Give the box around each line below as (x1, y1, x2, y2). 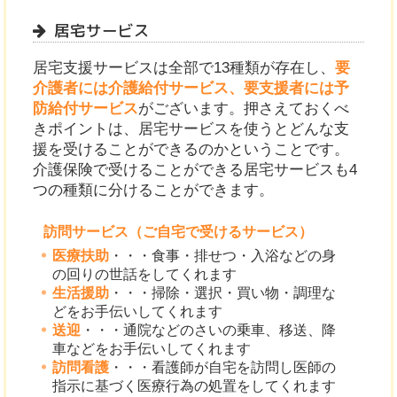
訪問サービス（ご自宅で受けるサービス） (43, 223, 313, 239)
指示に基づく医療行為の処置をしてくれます (52, 378, 337, 393)
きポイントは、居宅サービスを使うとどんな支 (33, 121, 350, 138)
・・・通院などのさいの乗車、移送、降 (81, 322, 337, 338)
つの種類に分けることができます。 (33, 182, 275, 199)
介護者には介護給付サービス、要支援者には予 (33, 80, 350, 97)
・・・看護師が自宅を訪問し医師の (109, 359, 337, 375)
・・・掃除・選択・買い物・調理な (109, 284, 337, 300)
